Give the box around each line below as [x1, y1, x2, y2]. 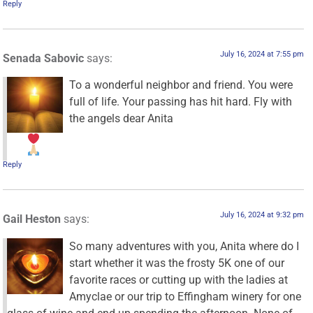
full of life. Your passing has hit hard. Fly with [69, 95, 293, 109]
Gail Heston [3, 212, 61, 226]
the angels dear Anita [69, 112, 174, 126]
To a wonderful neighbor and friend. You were [69, 78, 293, 92]
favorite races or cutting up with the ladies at [69, 272, 289, 286]
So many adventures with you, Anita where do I [69, 239, 300, 253]
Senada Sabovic [3, 51, 85, 65]
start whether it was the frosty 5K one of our [69, 256, 285, 270]
